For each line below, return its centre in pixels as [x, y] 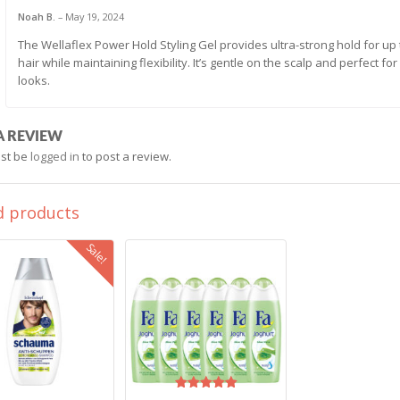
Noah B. [37, 17]
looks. [33, 80]
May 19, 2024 [94, 17]
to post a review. [125, 156]
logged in [54, 156]
